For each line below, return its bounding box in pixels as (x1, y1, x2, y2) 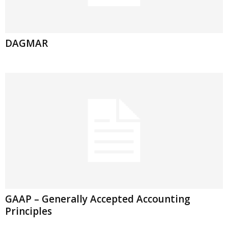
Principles (5, 204, 52, 218)
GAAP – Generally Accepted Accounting (5, 192, 190, 206)
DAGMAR (5, 36, 48, 50)
